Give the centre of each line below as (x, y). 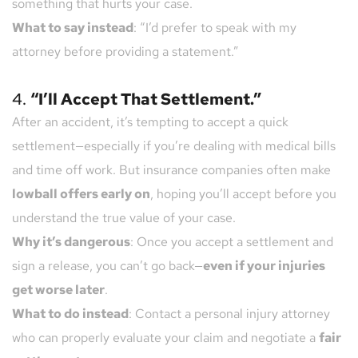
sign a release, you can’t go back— (107, 266)
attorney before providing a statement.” (125, 52)
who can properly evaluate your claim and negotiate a (165, 338)
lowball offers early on (81, 194)
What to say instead (73, 28)
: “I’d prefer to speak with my (215, 28)
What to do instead (70, 314)
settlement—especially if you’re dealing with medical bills (174, 146)
